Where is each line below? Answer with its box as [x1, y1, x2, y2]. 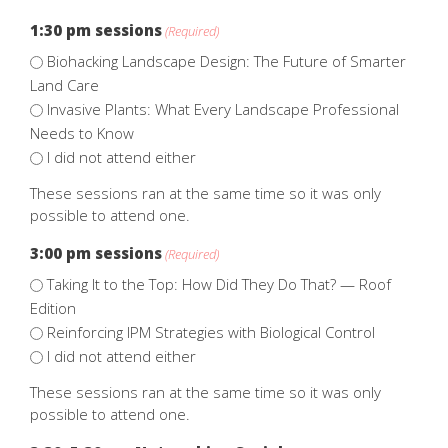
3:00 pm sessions [30, 242, 162, 263]
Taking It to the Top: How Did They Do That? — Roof [47, 273, 391, 294]
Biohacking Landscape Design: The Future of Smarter [47, 50, 406, 71]
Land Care [30, 74, 99, 95]
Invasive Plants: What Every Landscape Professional [47, 98, 399, 119]
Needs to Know [30, 122, 134, 143]
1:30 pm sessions [30, 19, 162, 40]
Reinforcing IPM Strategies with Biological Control [47, 321, 375, 342]
